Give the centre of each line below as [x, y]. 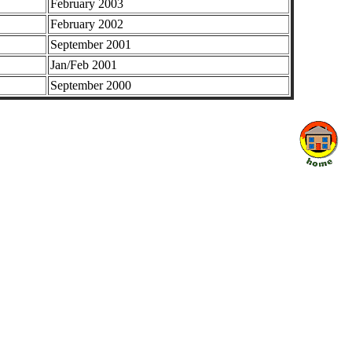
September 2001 [90, 44]
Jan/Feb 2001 [83, 65]
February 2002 [86, 24]
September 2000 [90, 85]
